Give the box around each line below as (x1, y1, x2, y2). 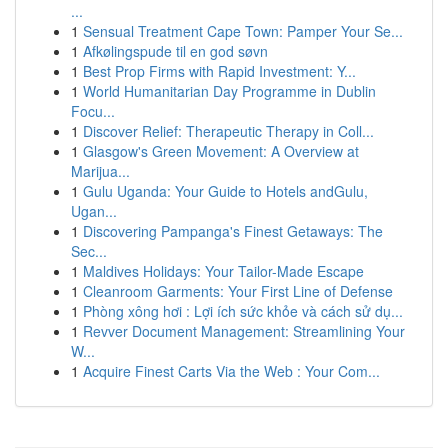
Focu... (71, 101, 115, 121)
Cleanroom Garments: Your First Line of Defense (83, 281, 393, 301)
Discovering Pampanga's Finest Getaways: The (83, 221, 383, 241)
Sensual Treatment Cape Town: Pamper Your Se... (83, 21, 403, 41)
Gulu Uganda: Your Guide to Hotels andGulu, (83, 181, 368, 201)
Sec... (71, 241, 107, 261)
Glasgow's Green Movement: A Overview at (83, 141, 359, 161)
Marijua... (71, 161, 130, 181)
